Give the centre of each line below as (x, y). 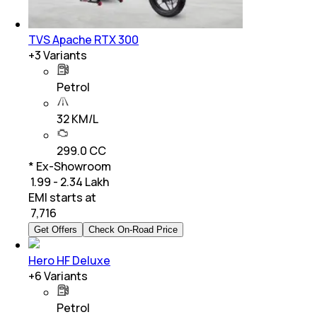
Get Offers (56, 229)
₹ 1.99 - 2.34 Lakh (69, 181)
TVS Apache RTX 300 (83, 39)
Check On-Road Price (133, 229)
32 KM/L (77, 119)
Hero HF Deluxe (69, 260)
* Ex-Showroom (70, 166)
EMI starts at (62, 197)
